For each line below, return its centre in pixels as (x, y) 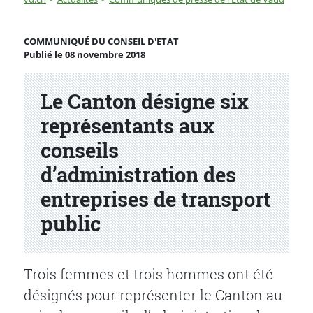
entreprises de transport (156, 199)
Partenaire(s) (85, 84)
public (71, 224)
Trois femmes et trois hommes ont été (148, 274)
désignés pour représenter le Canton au (153, 294)
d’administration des (138, 175)
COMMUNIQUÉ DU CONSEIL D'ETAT (101, 42)
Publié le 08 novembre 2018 (85, 55)
